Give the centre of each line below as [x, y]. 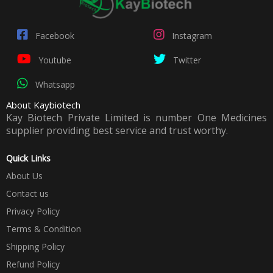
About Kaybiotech [43, 105]
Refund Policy [33, 264]
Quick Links [28, 158]
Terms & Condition [44, 229]
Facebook [54, 36]
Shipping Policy [35, 246]
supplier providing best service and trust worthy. [118, 130]
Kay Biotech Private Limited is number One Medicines [136, 118]
